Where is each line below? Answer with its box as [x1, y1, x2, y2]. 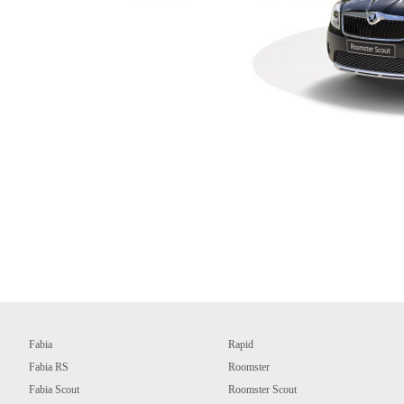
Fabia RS [29, 361, 69, 373]
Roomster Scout [228, 383, 297, 396]
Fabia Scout [29, 383, 79, 396]
